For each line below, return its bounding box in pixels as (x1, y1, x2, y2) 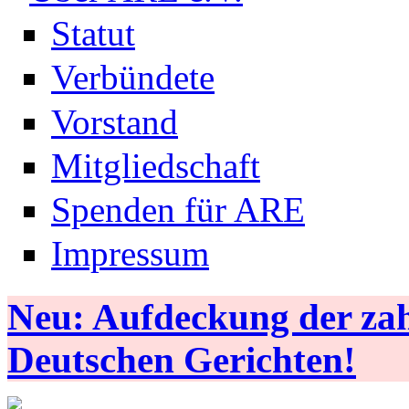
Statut (51, 14, 135, 54)
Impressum (51, 234, 209, 274)
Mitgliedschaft (51, 145, 260, 185)
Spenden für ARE (51, 189, 305, 229)
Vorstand (51, 101, 178, 142)
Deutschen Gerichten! (7, 340, 356, 382)
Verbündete (51, 58, 215, 98)
